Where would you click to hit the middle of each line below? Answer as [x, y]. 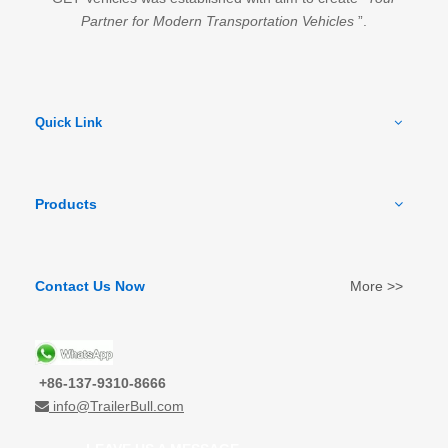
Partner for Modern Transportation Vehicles [219, 20]
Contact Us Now [90, 285]
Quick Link [68, 122]
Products [66, 203]
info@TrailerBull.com [118, 405]
